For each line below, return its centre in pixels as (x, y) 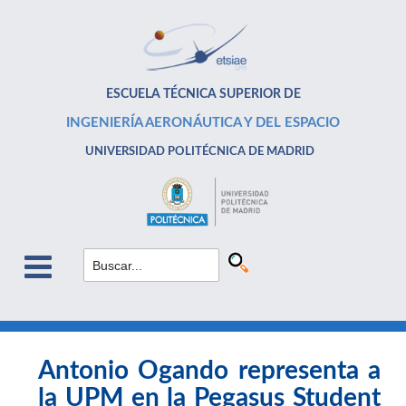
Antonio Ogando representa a (209, 371)
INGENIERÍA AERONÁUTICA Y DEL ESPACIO (203, 123)
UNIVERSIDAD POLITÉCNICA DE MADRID (200, 151)
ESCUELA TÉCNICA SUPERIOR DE (203, 94)
